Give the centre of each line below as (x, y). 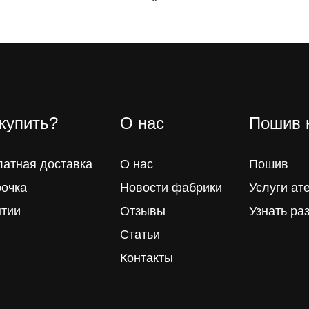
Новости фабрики (171, 187)
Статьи (140, 234)
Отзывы (142, 211)
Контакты (146, 258)
